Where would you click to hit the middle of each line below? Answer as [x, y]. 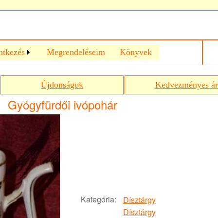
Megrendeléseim [76, 52]
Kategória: [99, 199]
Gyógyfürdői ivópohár [62, 104]
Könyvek [136, 52]
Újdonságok [62, 85]
